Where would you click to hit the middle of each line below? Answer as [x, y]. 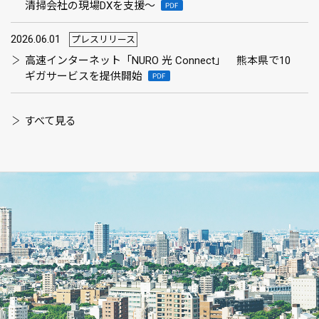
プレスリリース [103, 39]
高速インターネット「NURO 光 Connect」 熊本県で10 [158, 61]
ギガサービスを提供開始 [84, 76]
